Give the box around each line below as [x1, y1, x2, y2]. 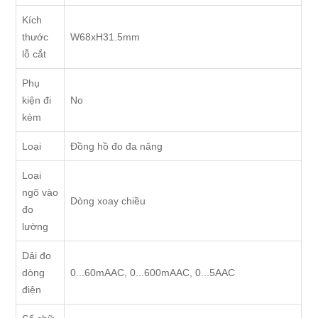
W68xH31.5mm [70, 31, 141, 43]
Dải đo [22, 250, 52, 262]
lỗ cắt [22, 48, 47, 60]
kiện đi [22, 94, 52, 106]
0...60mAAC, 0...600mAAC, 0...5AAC [70, 267, 236, 279]
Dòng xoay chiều [70, 195, 146, 207]
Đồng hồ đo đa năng [70, 141, 163, 153]
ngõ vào [22, 187, 59, 199]
